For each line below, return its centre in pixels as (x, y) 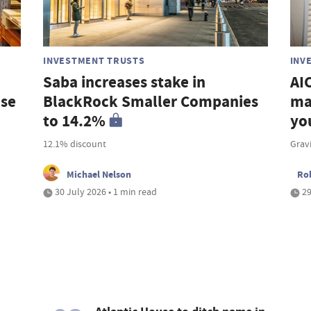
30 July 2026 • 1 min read (105, 192)
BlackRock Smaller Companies (151, 102)
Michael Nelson (99, 175)
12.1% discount (75, 144)
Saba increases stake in (125, 83)
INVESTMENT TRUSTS (94, 61)
